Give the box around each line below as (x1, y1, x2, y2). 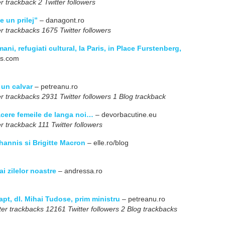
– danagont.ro (38, 16, 84, 24)
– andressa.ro (56, 167, 102, 175)
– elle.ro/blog (85, 139, 129, 147)
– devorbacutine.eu (93, 110, 157, 119)
